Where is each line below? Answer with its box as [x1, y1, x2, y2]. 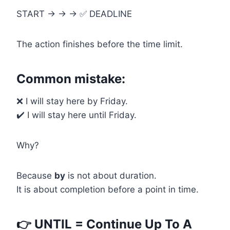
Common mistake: [16, 71, 125, 87]
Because [16, 170, 54, 181]
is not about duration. [65, 170, 157, 181]
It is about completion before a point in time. [16, 184, 199, 195]
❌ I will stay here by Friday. [16, 96, 128, 107]
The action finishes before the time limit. [16, 39, 183, 50]
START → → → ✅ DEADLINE [16, 9, 132, 20]
